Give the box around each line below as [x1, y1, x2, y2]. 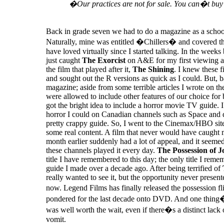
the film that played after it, [46, 65, 132, 73]
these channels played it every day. [46, 146, 157, 154]
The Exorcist [82, 56, 125, 64]
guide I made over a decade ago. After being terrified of [46, 164, 222, 172]
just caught [46, 56, 82, 64]
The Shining [132, 65, 174, 73]
